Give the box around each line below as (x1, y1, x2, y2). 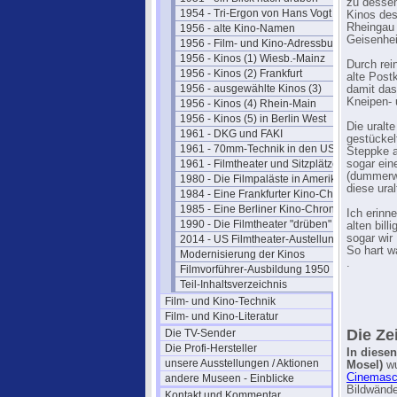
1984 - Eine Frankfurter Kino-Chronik (180, 188, 357, 200)
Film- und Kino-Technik (165, 295, 276, 307)
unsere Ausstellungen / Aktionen (165, 357, 319, 370)
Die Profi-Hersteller (165, 342, 257, 354)
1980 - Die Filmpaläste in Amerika (180, 173, 342, 185)
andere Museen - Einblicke (165, 372, 294, 385)
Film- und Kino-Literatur (165, 310, 278, 323)
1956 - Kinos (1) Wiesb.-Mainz (180, 52, 325, 65)
